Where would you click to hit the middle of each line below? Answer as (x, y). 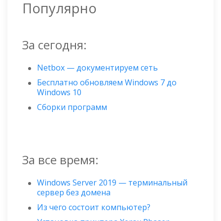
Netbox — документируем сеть (97, 68)
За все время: (60, 160)
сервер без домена (74, 193)
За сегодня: (55, 45)
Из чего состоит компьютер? (94, 207)
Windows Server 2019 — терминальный (112, 183)
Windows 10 (59, 92)
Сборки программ (72, 107)
